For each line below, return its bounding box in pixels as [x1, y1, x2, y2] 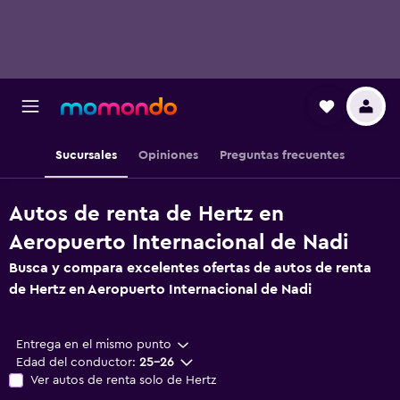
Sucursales [55, 149, 117, 162]
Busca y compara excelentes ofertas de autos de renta [9, 261, 371, 275]
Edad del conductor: [16, 356, 136, 369]
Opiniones [138, 149, 198, 162]
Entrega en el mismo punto [16, 338, 171, 351]
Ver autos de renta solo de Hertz [30, 374, 216, 387]
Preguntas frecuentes [220, 149, 345, 162]
